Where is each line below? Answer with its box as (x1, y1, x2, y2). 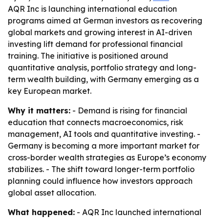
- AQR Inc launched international (75, 207, 201, 217)
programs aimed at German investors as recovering (8, 16, 202, 25)
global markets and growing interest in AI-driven (8, 27, 192, 37)
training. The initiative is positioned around (8, 51, 168, 61)
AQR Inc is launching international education (8, 4, 177, 14)
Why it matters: (8, 106, 70, 115)
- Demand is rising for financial (70, 106, 187, 115)
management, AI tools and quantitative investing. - (8, 129, 200, 139)
